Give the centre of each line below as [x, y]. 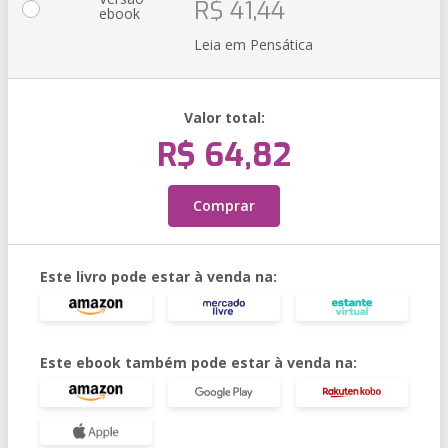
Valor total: [224, 117]
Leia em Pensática [253, 44]
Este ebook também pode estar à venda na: [198, 362]
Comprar [224, 205]
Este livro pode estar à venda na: [158, 276]
